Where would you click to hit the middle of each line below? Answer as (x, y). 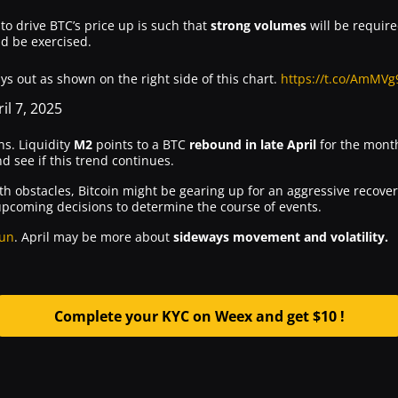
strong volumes (257, 25)
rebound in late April (253, 144)
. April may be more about (94, 237)
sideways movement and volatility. (281, 237)
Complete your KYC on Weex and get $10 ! (199, 316)
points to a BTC (141, 144)
